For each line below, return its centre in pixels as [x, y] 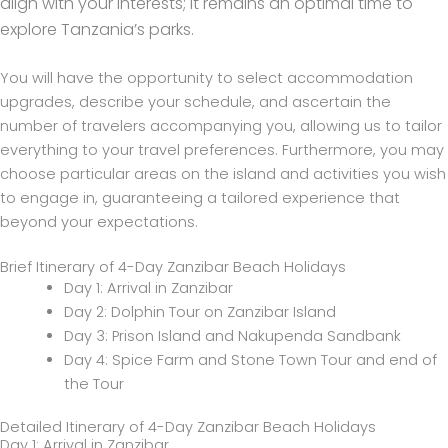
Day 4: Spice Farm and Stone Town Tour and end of [250, 359]
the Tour [93, 383]
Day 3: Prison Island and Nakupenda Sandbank [232, 335]
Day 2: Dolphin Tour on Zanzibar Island [199, 311]
